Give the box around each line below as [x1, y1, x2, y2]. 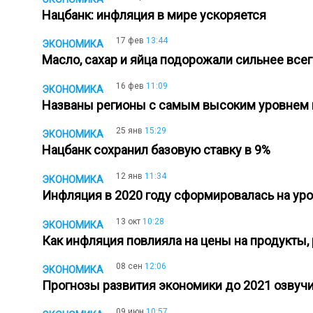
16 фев [116, 80, 144, 91]
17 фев [116, 36, 144, 46]
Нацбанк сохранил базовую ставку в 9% [42, 143, 276, 158]
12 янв [116, 170, 143, 181]
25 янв [116, 126, 143, 136]
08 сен [116, 261, 143, 272]
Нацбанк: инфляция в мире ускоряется [42, 7, 272, 22]
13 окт [116, 216, 140, 226]
